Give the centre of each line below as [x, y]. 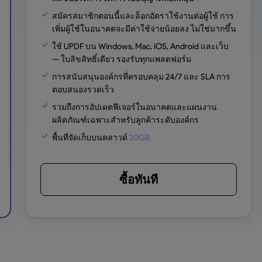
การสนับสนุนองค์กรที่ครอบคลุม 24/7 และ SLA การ [142, 77]
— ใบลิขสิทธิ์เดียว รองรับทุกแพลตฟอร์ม [122, 59]
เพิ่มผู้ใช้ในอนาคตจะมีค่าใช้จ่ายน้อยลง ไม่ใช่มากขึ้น [144, 29]
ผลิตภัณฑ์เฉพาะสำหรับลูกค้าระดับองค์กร [126, 120]
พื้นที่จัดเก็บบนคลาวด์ [90, 137]
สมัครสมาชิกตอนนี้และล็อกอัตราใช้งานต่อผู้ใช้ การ [143, 16]
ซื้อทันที [139, 179]
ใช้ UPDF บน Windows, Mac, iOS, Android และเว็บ [141, 46]
